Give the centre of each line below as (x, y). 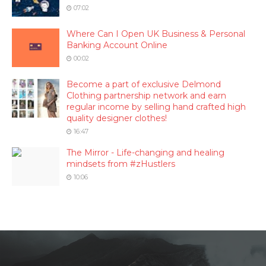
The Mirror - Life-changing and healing (145, 153)
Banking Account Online (117, 45)
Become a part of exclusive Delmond (144, 84)
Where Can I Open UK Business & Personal (156, 34)
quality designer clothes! (117, 118)
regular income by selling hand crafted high (156, 107)
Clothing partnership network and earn (146, 96)
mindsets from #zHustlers (121, 164)
